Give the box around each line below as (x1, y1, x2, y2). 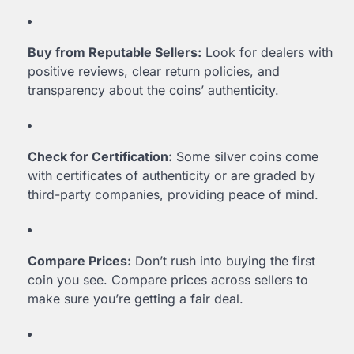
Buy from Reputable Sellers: (28, 44, 201, 61)
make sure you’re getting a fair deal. (28, 291, 243, 307)
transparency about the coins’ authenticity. (28, 82, 279, 99)
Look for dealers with (201, 44, 333, 61)
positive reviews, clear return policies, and (28, 63, 280, 80)
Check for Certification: (28, 149, 172, 165)
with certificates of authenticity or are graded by (28, 168, 315, 184)
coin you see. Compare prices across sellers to (28, 272, 308, 288)
